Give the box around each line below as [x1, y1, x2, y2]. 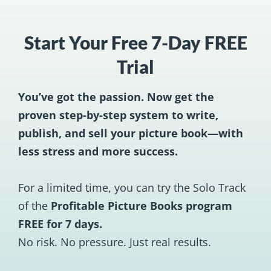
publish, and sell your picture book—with [18, 126, 243, 140]
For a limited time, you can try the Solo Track [18, 180, 246, 195]
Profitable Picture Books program [51, 198, 232, 213]
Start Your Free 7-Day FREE [24, 31, 247, 53]
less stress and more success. [18, 144, 178, 158]
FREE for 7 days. [18, 217, 102, 231]
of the [18, 198, 51, 213]
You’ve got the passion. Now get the [18, 90, 214, 104]
